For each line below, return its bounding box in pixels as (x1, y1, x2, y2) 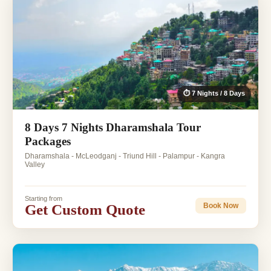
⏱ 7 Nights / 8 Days (183, 89, 245, 97)
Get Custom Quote (25, 201, 145, 218)
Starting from (25, 194, 62, 202)
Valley (25, 160, 45, 169)
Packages (25, 134, 71, 148)
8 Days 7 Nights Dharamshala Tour (25, 120, 201, 134)
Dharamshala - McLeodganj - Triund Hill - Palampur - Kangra (25, 151, 225, 160)
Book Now (203, 201, 238, 211)
